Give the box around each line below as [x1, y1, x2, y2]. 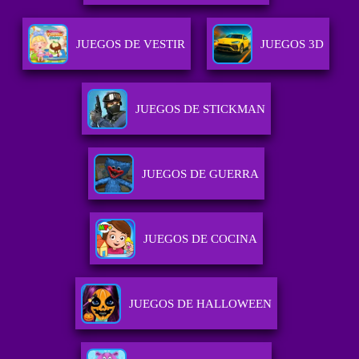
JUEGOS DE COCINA [143, 232, 257, 246]
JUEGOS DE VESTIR [76, 38, 186, 51]
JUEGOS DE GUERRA [141, 167, 259, 181]
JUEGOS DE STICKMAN [135, 103, 265, 116]
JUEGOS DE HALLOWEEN [128, 297, 272, 311]
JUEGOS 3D [260, 38, 325, 51]
